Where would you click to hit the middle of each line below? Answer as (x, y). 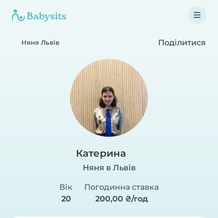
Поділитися (181, 42)
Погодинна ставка (121, 187)
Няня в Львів (109, 168)
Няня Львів (40, 43)
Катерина (101, 153)
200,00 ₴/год (121, 199)
